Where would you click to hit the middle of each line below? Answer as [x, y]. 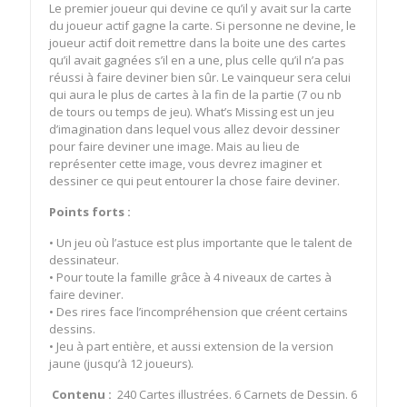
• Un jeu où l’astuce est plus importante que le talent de [201, 243]
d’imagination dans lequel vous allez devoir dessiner [194, 129]
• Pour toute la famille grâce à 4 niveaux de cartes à [190, 277]
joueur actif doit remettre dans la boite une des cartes [198, 43]
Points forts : [90, 212]
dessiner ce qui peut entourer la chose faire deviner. [194, 181]
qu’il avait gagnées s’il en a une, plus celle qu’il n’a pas [197, 60]
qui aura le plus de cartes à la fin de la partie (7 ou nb [195, 94]
